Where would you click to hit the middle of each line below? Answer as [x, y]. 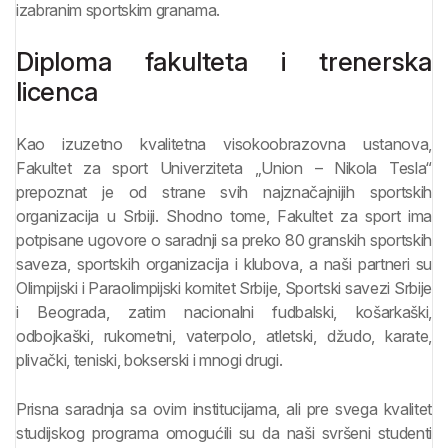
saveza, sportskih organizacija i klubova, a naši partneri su [224, 264]
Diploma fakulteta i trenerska [224, 62]
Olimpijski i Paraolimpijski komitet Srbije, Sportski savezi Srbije [224, 288]
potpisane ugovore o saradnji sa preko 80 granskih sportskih [224, 240]
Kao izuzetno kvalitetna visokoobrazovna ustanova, [224, 144]
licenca [57, 92]
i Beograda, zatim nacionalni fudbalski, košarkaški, [224, 312]
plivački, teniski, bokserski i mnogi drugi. [149, 360]
